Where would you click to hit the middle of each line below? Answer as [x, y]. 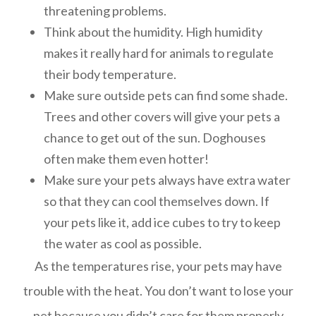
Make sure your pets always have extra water [168, 180]
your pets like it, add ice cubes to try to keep [163, 222]
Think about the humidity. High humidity [153, 32]
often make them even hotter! [127, 159]
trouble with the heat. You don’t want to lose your [158, 291]
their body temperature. [110, 74]
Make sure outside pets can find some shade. [166, 95]
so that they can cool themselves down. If [157, 201]
